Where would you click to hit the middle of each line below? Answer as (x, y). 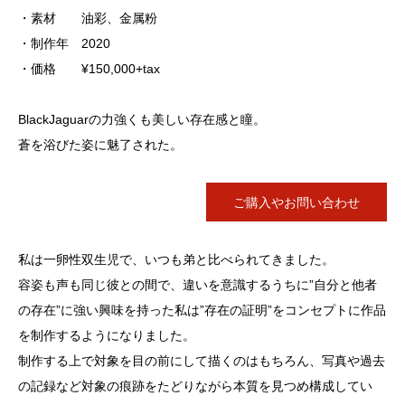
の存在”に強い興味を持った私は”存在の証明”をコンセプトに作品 (202, 311)
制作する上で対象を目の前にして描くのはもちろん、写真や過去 (202, 361)
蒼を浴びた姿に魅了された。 (100, 145)
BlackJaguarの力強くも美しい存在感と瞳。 (142, 119)
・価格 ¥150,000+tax (89, 69)
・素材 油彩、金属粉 (88, 18)
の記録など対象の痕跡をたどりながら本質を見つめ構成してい (195, 386)
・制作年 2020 (64, 43)
